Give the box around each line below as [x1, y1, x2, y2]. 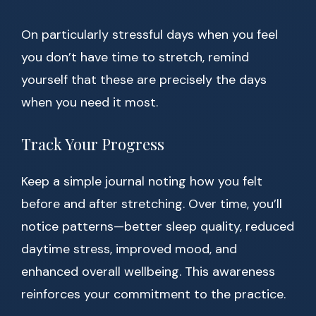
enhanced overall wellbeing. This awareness [21, 263, 275, 281]
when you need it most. [21, 94, 158, 111]
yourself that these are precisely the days [21, 71, 267, 89]
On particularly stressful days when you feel [21, 26, 278, 44]
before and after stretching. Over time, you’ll [21, 195, 282, 213]
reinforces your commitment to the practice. [21, 286, 286, 303]
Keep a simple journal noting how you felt [21, 173, 262, 190]
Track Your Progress [21, 133, 164, 155]
